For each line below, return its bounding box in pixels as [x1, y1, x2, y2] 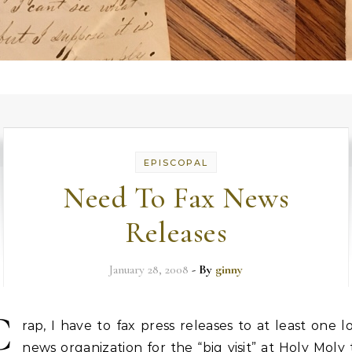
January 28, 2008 [109, 262, 189, 277]
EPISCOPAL [144, 157, 208, 168]
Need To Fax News [63, 180, 289, 216]
